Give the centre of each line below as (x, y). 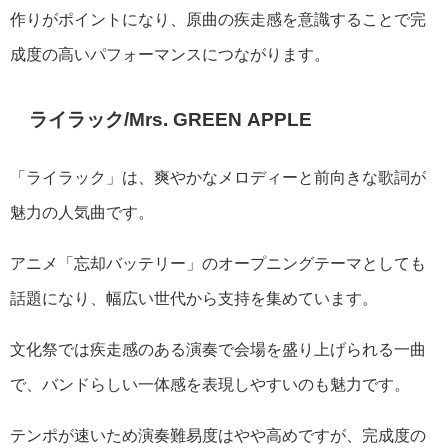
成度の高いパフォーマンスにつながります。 (170, 54)
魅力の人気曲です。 (82, 212)
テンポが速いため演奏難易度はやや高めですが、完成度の (218, 435)
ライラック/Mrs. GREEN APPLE (171, 120)
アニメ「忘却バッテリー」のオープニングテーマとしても (218, 263)
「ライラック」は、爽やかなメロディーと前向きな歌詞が (218, 177)
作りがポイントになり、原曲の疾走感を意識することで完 (218, 19)
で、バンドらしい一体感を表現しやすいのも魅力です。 (210, 384)
